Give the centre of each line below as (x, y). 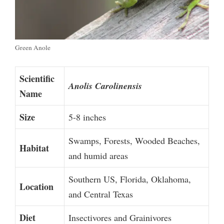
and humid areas (98, 155)
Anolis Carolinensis (105, 85)
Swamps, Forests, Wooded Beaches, (134, 140)
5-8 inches (87, 117)
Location (36, 186)
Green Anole (33, 47)
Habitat (34, 148)
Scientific (37, 78)
